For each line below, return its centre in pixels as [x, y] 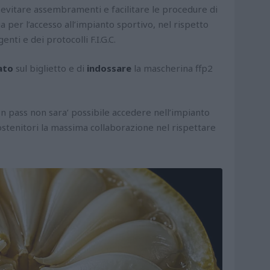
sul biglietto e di [50, 68]
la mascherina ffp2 [172, 68]
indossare [109, 68]
